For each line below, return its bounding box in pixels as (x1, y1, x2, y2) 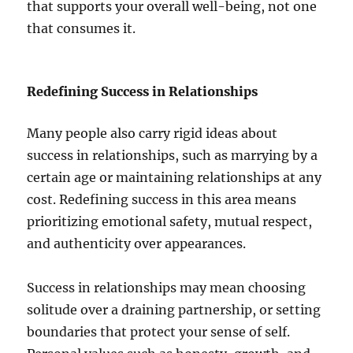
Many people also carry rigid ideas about (27, 125, 278, 142)
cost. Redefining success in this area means (27, 191, 297, 208)
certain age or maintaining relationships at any (27, 169, 322, 186)
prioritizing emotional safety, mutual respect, (27, 214, 313, 230)
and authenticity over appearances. (27, 236, 247, 252)
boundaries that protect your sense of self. (27, 324, 291, 340)
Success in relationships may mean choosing (27, 280, 307, 296)
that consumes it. (27, 20, 136, 37)
